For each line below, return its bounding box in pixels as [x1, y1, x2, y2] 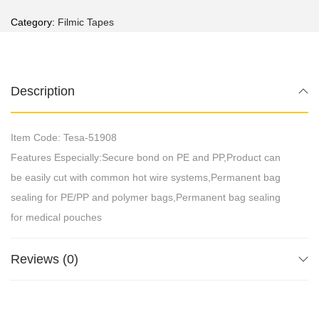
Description [11, 83, 75, 98]
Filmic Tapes [58, 16, 114, 28]
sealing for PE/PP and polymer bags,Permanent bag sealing [11, 191, 281, 203]
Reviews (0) [11, 251, 78, 266]
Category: [11, 16, 58, 28]
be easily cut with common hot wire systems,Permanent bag [11, 171, 281, 183]
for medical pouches [11, 211, 102, 223]
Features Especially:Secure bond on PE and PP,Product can [11, 151, 281, 163]
